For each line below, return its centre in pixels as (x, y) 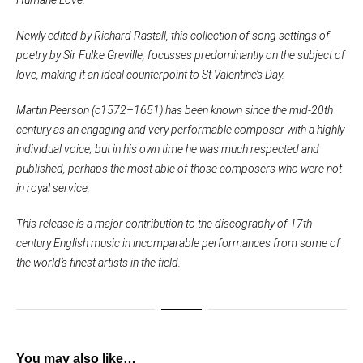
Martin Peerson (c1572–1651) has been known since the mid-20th (175, 110)
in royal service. (53, 188)
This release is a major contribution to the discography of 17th (164, 223)
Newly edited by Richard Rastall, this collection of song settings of (173, 35)
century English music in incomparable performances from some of (178, 243)
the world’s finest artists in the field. (98, 262)
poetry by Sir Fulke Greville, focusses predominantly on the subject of (181, 55)
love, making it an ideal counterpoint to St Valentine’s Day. (150, 74)
